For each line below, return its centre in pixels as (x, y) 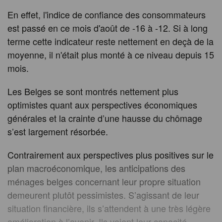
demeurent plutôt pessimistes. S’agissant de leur (103, 195)
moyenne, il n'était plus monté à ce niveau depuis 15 (111, 55)
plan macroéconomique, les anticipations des (96, 168)
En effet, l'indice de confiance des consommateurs (107, 15)
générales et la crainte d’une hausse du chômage (105, 118)
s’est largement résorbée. (58, 132)
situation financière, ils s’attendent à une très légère (109, 208)
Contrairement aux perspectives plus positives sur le (111, 155)
